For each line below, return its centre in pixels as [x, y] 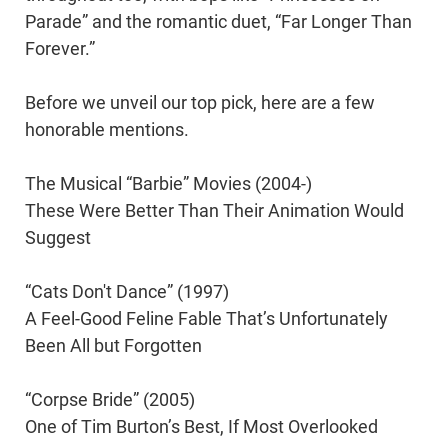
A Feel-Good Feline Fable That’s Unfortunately [206, 318]
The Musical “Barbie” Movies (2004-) [168, 183]
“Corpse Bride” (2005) [110, 399]
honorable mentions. [107, 129]
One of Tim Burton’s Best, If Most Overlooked [201, 426]
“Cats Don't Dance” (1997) [127, 291]
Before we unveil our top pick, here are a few [200, 102]
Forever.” [60, 48]
